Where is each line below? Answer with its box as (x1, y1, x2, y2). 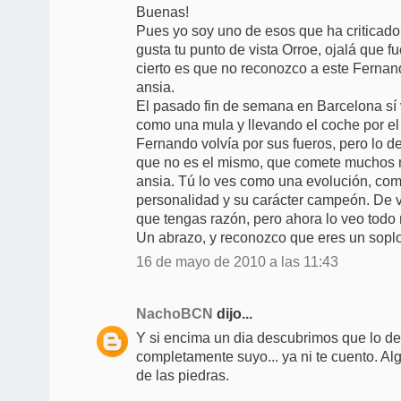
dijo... (213, 305, 252, 321)
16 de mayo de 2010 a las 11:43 (136, 253, 338, 269)
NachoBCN (136, 305, 213, 321)
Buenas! (136, 4, 189, 20)
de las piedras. (136, 367, 229, 383)
